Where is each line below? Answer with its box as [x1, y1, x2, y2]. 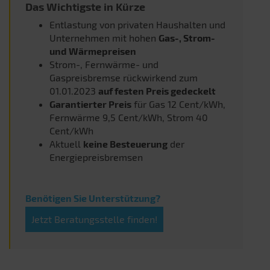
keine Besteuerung [83, 137, 168, 149]
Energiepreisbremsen [49, 151, 143, 163]
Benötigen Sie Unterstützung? [25, 192, 160, 204]
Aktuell [49, 137, 83, 149]
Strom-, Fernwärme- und [49, 58, 159, 70]
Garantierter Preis [49, 98, 131, 110]
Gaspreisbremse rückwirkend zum [49, 71, 198, 83]
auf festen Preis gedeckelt [98, 84, 216, 96]
